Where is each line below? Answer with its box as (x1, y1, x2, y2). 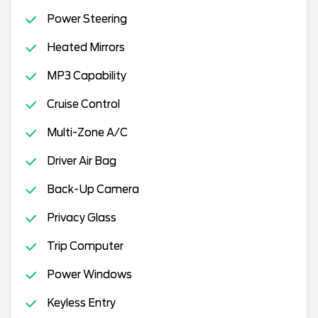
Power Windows (46, 268, 132, 281)
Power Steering (46, 13, 127, 26)
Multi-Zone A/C (46, 126, 128, 139)
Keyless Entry (46, 297, 116, 309)
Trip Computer (46, 240, 124, 253)
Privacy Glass (46, 212, 116, 224)
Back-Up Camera (46, 183, 139, 196)
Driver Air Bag (46, 155, 116, 168)
